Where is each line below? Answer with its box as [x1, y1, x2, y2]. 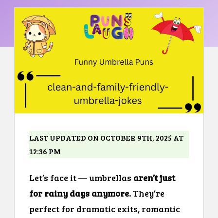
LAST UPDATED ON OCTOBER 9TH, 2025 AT [29, 132, 183, 143]
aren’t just [133, 171, 175, 183]
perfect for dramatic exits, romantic [29, 202, 180, 215]
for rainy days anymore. [29, 187, 133, 199]
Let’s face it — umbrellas [29, 171, 133, 183]
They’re [133, 187, 164, 199]
